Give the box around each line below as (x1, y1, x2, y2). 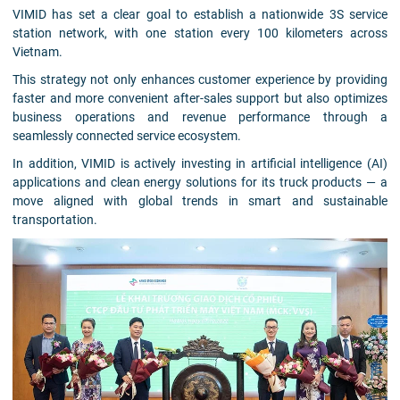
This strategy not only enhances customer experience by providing (12, 72, 387, 87)
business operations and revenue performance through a (12, 110, 387, 125)
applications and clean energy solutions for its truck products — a (12, 175, 387, 190)
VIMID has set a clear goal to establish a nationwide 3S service (12, 7, 387, 22)
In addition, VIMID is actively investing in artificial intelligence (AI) (12, 156, 387, 171)
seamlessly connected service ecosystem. (12, 129, 241, 144)
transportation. (12, 212, 97, 228)
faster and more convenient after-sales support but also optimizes (12, 91, 387, 106)
